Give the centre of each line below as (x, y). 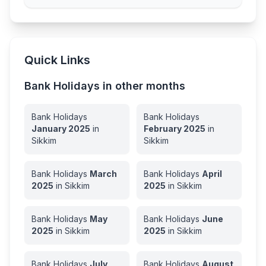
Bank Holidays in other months (105, 86)
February (163, 129)
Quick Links (57, 60)
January (49, 129)
